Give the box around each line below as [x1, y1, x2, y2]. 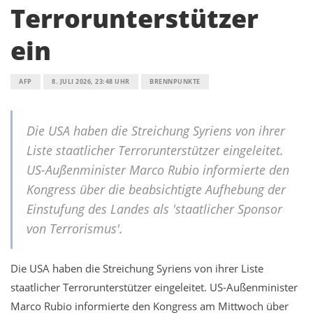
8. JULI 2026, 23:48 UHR [52, 76, 130, 86]
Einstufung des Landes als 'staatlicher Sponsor [27, 200, 282, 217]
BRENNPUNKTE [150, 76, 201, 86]
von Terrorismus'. [27, 219, 123, 237]
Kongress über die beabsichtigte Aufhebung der [27, 180, 286, 198]
